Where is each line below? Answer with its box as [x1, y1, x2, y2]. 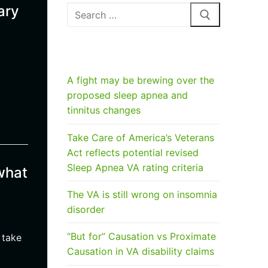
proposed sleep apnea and [67, 89, 188, 102]
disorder [67, 203, 105, 215]
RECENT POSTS [67, 47, 139, 60]
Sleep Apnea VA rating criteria [67, 161, 203, 173]
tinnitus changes [67, 104, 141, 117]
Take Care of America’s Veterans [67, 131, 214, 144]
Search [66, 2, 98, 15]
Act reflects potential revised [67, 146, 199, 159]
